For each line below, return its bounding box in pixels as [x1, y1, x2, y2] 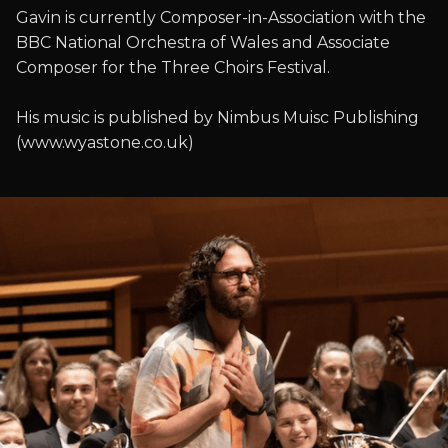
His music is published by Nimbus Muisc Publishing [16, 108, 419, 127]
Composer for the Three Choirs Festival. [16, 58, 330, 77]
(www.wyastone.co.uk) [16, 133, 194, 152]
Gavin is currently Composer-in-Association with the [16, 8, 426, 27]
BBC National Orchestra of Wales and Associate [16, 33, 390, 52]
